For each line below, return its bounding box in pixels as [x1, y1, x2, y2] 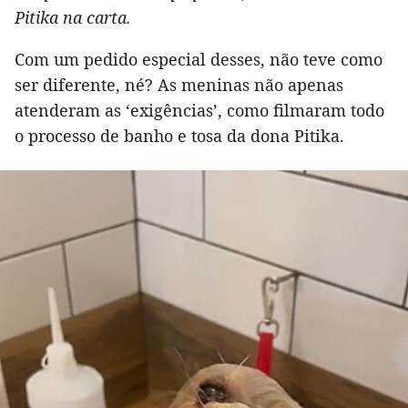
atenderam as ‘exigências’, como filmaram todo [15, 98, 384, 121]
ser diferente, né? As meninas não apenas [15, 73, 343, 96]
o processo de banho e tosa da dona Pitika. [15, 124, 344, 147]
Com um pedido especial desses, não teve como [15, 47, 382, 70]
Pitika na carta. [15, 5, 131, 28]
